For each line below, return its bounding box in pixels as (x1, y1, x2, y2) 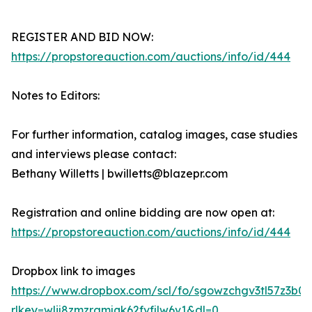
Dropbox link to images (11, 264, 135, 279)
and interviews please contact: (11, 147, 176, 162)
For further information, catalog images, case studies (11, 127, 297, 142)
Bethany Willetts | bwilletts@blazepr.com (11, 166, 228, 181)
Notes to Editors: (11, 88, 100, 103)
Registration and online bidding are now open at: (11, 205, 274, 220)
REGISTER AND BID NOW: (11, 30, 153, 45)
